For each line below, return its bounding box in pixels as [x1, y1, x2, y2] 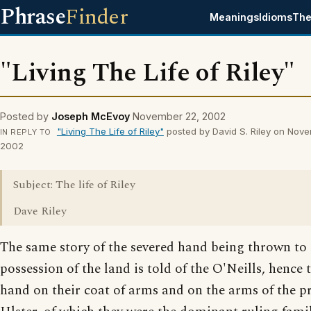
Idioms [259, 11, 293, 23]
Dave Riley [13, 203, 67, 219]
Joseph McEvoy [51, 110, 130, 122]
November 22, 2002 [133, 110, 226, 122]
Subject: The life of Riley [13, 176, 135, 193]
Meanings [210, 11, 260, 23]
